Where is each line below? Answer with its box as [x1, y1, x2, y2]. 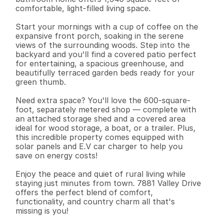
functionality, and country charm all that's [15, 197, 175, 206]
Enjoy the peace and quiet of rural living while [15, 169, 186, 179]
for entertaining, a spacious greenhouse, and [15, 59, 184, 68]
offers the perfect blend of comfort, [15, 187, 153, 197]
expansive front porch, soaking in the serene [15, 31, 184, 41]
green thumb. [15, 77, 66, 87]
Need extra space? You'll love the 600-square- [15, 95, 190, 105]
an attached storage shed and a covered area [15, 114, 186, 124]
